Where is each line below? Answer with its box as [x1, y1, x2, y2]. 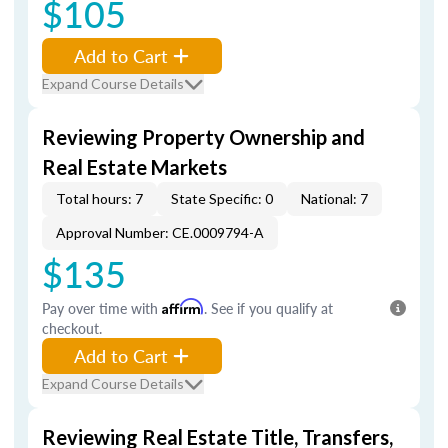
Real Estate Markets [42, 155, 227, 179]
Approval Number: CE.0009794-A [56, 224, 264, 241]
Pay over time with [42, 298, 162, 318]
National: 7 [301, 190, 368, 207]
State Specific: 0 [171, 190, 273, 207]
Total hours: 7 [56, 190, 143, 207]
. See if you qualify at [204, 298, 333, 318]
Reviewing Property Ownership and [42, 125, 365, 149]
